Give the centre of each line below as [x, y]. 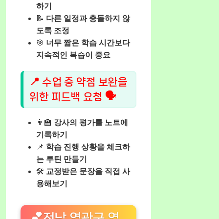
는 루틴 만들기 [62, 159]
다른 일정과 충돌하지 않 [88, 18]
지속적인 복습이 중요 [73, 55]
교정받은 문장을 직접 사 [88, 172]
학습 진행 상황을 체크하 [88, 147]
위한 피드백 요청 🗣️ [73, 97]
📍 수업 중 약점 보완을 [78, 82]
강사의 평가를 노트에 [91, 123]
